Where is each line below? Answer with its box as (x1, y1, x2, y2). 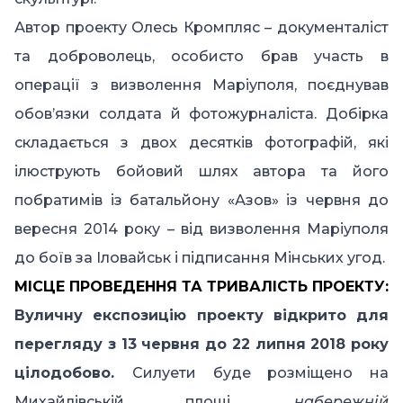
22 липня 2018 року (227, 336, 389, 354)
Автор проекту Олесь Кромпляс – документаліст (14, 19, 389, 37)
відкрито (273, 307, 346, 325)
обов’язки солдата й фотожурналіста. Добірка (14, 105, 389, 123)
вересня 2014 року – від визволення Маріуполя (14, 220, 389, 238)
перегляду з (14, 336, 121, 354)
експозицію (93, 307, 187, 325)
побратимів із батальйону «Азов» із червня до (14, 192, 389, 210)
